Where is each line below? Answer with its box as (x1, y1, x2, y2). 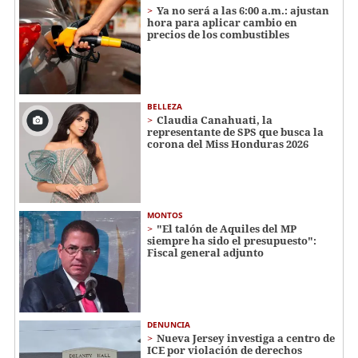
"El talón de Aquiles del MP (157, 221, 296, 237)
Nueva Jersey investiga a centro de (157, 331, 335, 346)
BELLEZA (147, 100, 182, 112)
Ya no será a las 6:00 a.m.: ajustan (157, 3, 329, 18)
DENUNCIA (147, 319, 190, 331)
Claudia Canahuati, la (157, 112, 272, 127)
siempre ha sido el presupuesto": (147, 233, 316, 249)
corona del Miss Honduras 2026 (147, 136, 308, 151)
